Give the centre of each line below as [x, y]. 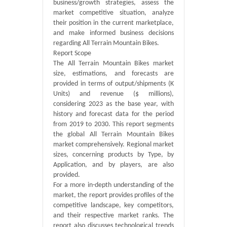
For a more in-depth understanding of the [113, 185]
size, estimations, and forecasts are [113, 74]
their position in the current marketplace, [113, 23]
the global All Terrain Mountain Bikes [113, 135]
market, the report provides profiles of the [113, 195]
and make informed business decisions [113, 33]
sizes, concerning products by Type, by [113, 155]
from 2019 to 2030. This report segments [113, 124]
